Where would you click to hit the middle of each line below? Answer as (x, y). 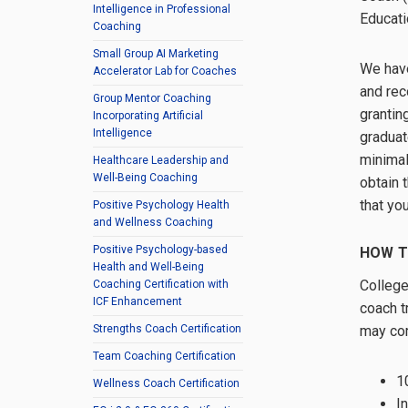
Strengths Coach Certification (167, 329)
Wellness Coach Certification (166, 383)
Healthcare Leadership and (161, 160)
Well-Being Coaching (145, 178)
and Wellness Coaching (153, 222)
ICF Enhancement (138, 301)
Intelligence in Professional (162, 9)
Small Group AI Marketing (156, 54)
